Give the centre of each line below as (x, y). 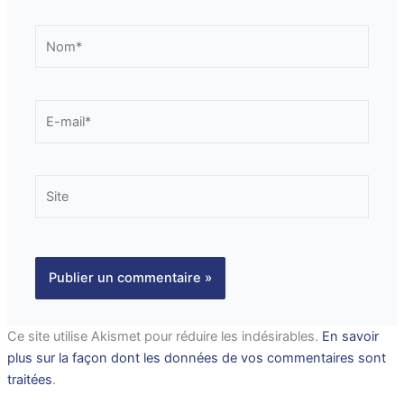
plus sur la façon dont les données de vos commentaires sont (196, 358)
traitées (29, 380)
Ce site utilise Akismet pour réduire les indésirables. (164, 336)
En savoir (350, 336)
